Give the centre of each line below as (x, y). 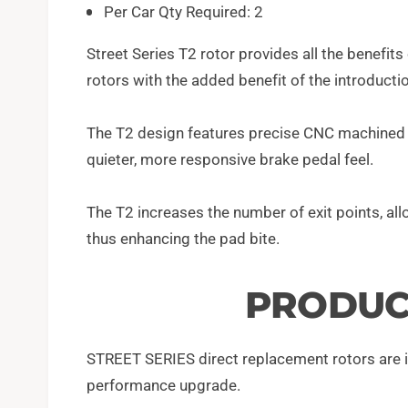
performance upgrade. (163, 385)
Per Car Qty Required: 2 (184, 11)
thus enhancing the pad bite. (183, 238)
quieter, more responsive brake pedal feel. (230, 159)
